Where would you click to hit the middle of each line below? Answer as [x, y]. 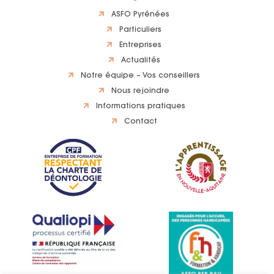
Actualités [140, 61]
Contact [140, 122]
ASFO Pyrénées [140, 15]
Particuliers [140, 30]
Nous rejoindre [140, 91]
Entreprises [140, 45]
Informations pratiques [140, 106]
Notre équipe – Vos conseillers [140, 76]
